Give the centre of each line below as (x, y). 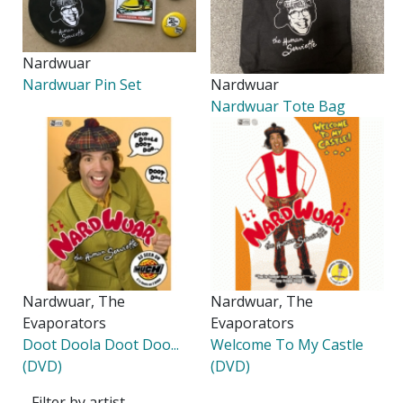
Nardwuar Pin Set (82, 85)
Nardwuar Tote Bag (278, 107)
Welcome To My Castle (287, 344)
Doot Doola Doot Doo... (101, 344)
